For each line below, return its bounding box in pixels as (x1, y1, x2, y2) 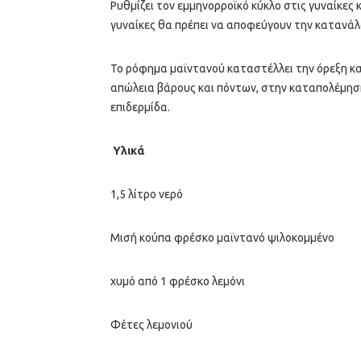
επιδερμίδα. (110, 101, 170, 114)
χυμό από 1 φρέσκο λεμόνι (110, 275, 245, 288)
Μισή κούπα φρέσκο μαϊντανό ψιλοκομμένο (110, 231, 334, 245)
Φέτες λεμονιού (110, 318, 193, 332)
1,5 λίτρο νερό (110, 188, 183, 201)
